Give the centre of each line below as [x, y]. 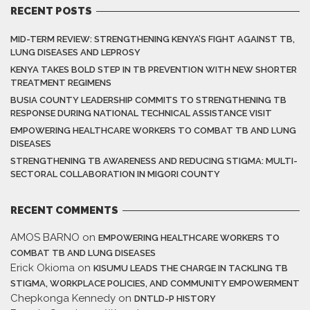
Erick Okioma [43, 268]
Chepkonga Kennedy [63, 299]
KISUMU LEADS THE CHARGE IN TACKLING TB [191, 268]
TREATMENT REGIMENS [61, 83]
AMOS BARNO [45, 238]
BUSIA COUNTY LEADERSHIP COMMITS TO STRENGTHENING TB [148, 100]
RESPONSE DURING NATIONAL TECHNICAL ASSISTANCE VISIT [141, 113]
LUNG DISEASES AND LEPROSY [75, 53]
